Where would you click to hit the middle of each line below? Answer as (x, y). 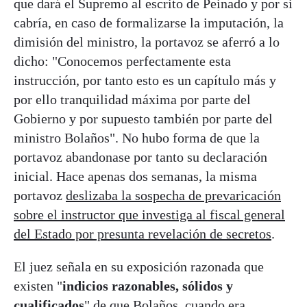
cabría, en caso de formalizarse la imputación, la (149, 22)
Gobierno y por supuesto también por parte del (143, 118)
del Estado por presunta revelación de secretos (143, 233)
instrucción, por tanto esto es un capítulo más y (145, 80)
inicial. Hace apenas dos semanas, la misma (135, 176)
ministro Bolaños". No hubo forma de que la (137, 137)
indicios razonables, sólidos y (148, 285)
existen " (38, 285)
